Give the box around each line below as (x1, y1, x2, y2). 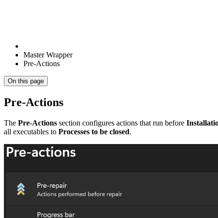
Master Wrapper (23, 51, 73, 59)
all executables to (4, 127, 58, 136)
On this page (8, 77, 44, 85)
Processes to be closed (58, 127, 129, 136)
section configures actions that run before (57, 118, 186, 127)
